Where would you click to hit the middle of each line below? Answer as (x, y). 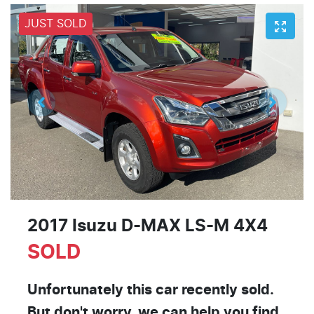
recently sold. (226, 290)
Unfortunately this (91, 290)
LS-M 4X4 (224, 226)
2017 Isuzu (74, 226)
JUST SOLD (56, 24)
